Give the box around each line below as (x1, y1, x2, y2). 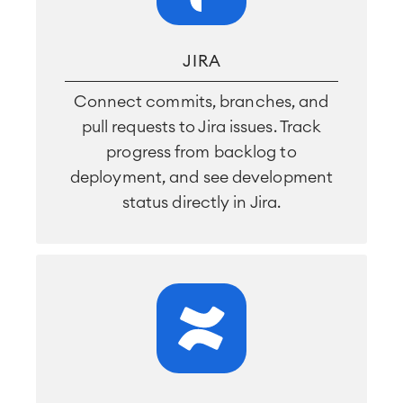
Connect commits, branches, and (74, 94, 329, 110)
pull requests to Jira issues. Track (81, 119, 322, 135)
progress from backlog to (106, 144, 297, 160)
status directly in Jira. (121, 194, 282, 210)
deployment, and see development (69, 169, 334, 185)
